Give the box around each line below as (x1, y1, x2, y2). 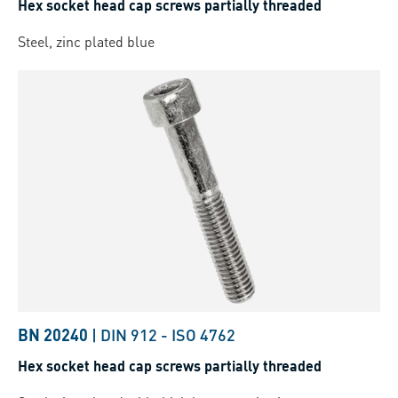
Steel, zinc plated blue (18, 32, 155, 52)
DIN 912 (100, 324, 157, 346)
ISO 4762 (171, 324, 235, 346)
